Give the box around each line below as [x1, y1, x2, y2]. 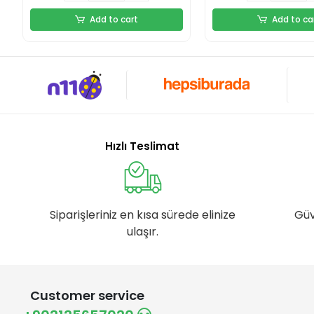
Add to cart [90, 13, 139, 25]
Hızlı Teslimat [105, 138, 180, 153]
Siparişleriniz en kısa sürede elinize [49, 206, 235, 223]
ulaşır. [126, 223, 158, 240]
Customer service [29, 286, 144, 304]
